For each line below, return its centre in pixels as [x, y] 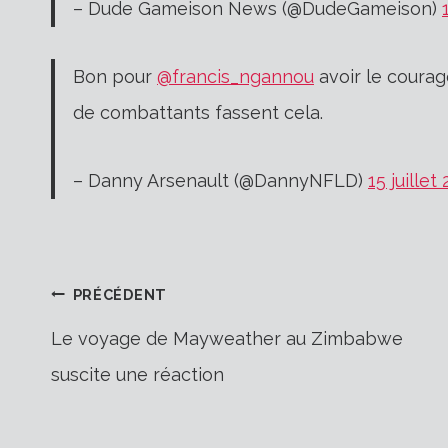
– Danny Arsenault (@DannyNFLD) [220, 180]
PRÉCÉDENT [120, 294]
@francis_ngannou [235, 76]
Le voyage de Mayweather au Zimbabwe [227, 338]
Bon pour [115, 76]
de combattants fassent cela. [198, 112]
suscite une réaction [137, 374]
